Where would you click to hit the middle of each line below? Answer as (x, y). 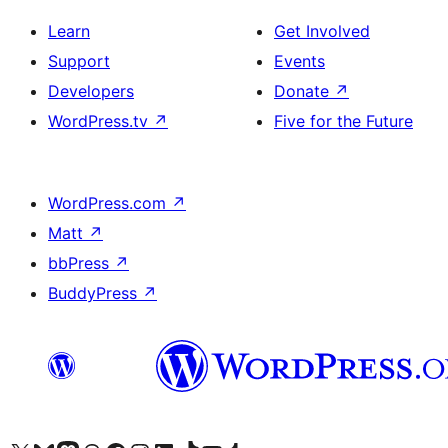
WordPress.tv (100, 121)
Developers (91, 91)
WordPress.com (109, 203)
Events (299, 61)
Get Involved (322, 31)
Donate (304, 91)
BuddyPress (95, 293)
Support (79, 61)
